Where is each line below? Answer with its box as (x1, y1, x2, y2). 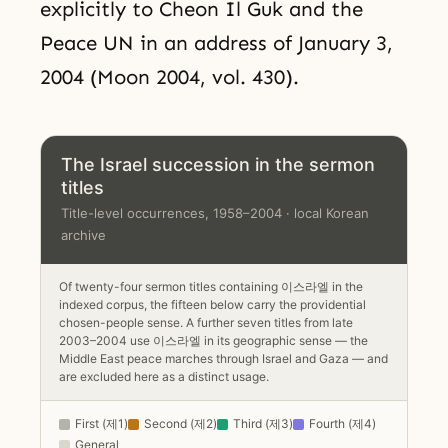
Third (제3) (232, 415, 293, 431)
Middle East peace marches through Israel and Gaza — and (58, 351, 388, 367)
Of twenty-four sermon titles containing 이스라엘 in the (58, 279, 363, 295)
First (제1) (74, 415, 128, 431)
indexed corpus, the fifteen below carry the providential (58, 297, 366, 313)
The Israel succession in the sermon (61, 154, 375, 176)
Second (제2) (143, 415, 217, 431)
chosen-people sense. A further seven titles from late (58, 315, 353, 331)
